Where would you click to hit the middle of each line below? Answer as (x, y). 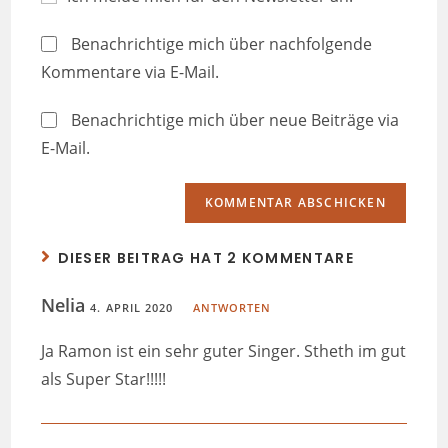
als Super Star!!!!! (104, 379)
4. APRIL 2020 (132, 308)
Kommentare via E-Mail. (130, 72)
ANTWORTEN (232, 308)
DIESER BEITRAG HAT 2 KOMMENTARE (205, 258)
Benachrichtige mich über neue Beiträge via (235, 120)
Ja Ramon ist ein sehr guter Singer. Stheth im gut (224, 351)
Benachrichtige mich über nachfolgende (222, 44)
